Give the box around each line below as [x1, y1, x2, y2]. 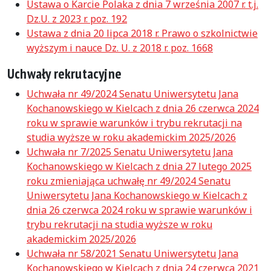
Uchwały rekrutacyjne [7, 64, 122, 82]
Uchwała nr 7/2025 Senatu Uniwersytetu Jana [27, 145, 233, 158]
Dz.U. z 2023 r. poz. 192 [27, 12, 127, 25]
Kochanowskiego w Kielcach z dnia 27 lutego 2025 [27, 160, 252, 173]
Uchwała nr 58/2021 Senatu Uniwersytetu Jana [27, 247, 238, 260]
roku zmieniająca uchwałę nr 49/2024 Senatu [27, 174, 230, 188]
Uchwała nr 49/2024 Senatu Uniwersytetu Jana [27, 87, 238, 100]
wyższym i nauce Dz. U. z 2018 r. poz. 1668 [27, 41, 213, 54]
